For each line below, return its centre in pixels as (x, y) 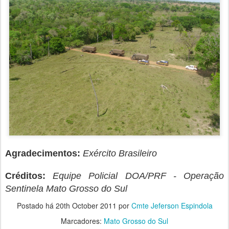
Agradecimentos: (43, 153)
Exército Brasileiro (120, 153)
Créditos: (25, 176)
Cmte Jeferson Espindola (172, 205)
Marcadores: (82, 221)
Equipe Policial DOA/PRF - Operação (139, 176)
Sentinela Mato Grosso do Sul (66, 188)
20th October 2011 (86, 205)
